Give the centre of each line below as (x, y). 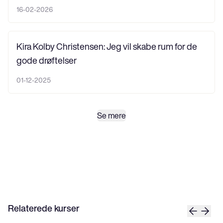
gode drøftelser (47, 60)
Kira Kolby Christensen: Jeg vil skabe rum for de (107, 46)
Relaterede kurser (44, 208)
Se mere (111, 115)
